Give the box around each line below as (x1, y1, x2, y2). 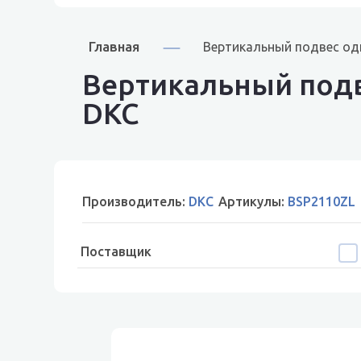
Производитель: (82, 194, 189, 209)
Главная (89, 39, 140, 54)
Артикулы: (218, 194, 288, 209)
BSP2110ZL (288, 194, 356, 209)
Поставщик (81, 244, 152, 259)
